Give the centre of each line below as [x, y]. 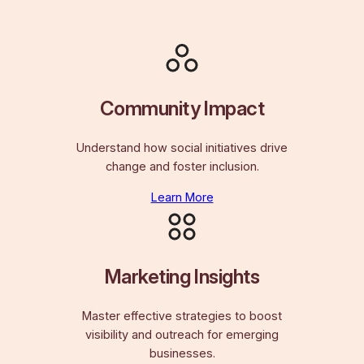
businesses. [182, 354]
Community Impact [182, 109]
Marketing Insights [182, 277]
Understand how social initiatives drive [182, 148]
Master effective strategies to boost [182, 316]
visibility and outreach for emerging [182, 335]
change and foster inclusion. [182, 167]
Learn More [182, 197]
